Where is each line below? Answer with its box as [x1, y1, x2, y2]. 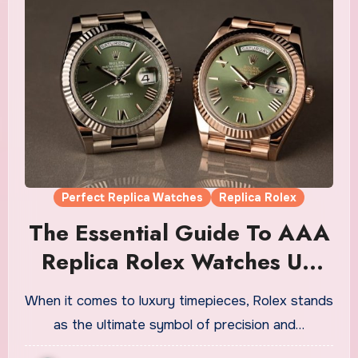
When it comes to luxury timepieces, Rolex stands [25, 292, 38, 309]
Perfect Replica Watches [62, 189, 203, 205]
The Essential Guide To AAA [28, 216, 330, 249]
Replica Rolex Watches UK [41, 245, 317, 278]
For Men [135, 273, 223, 307]
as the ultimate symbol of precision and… [54, 316, 304, 333]
